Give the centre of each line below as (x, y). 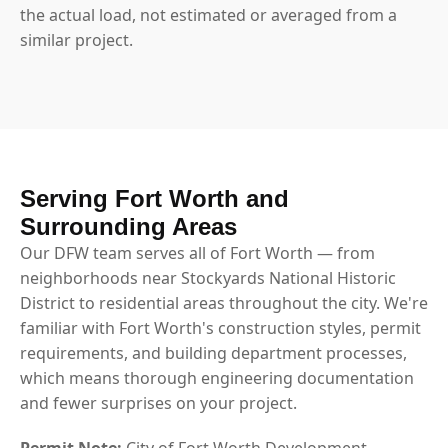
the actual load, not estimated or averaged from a (208, 14)
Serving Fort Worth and (154, 198)
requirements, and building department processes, (213, 352)
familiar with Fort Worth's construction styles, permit (220, 327)
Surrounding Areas (128, 226)
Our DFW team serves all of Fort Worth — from (197, 252)
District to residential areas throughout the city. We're (224, 302)
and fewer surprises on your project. (158, 402)
